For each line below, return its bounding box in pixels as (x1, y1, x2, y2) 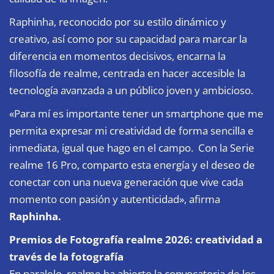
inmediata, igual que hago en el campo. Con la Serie (9, 140, 254, 155)
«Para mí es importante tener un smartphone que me (9, 106, 264, 120)
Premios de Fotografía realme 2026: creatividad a (9, 232, 262, 246)
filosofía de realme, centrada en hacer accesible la (9, 65, 245, 80)
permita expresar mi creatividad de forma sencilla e (9, 123, 254, 138)
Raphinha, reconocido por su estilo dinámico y (9, 14, 226, 29)
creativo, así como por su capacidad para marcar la (9, 31, 247, 46)
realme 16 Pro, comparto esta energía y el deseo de (9, 157, 255, 172)
